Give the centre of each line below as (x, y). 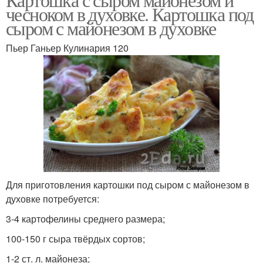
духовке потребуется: (53, 199)
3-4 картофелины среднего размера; (85, 219)
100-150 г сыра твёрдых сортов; (75, 239)
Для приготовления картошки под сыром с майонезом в (128, 185)
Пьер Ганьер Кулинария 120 (67, 48)
